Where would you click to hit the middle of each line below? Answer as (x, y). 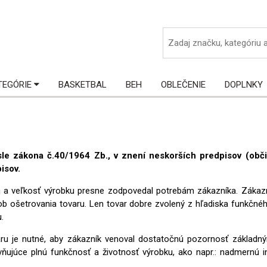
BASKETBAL (83, 84)
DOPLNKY (244, 84)
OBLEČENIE (183, 84)
